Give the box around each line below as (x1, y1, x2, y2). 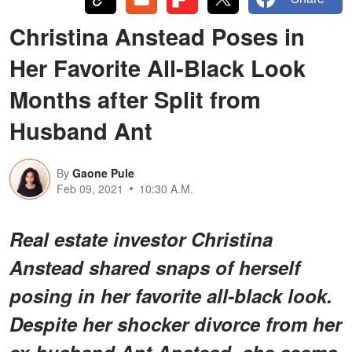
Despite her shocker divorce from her (9, 310, 342, 337)
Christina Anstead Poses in (9, 19, 305, 53)
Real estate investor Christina (9, 225, 273, 252)
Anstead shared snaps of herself (9, 253, 300, 280)
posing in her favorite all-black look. (9, 281, 332, 309)
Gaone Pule (72, 164, 134, 181)
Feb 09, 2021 (57, 180, 123, 196)
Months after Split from (9, 82, 261, 115)
